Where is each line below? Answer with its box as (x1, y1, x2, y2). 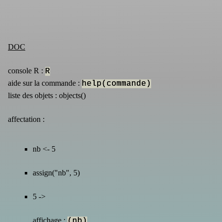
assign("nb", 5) (33, 168, 80, 177)
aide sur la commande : (8, 78, 82, 87)
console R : (8, 66, 45, 75)
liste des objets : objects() (8, 91, 86, 100)
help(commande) (82, 79, 151, 88)
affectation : (8, 114, 45, 123)
